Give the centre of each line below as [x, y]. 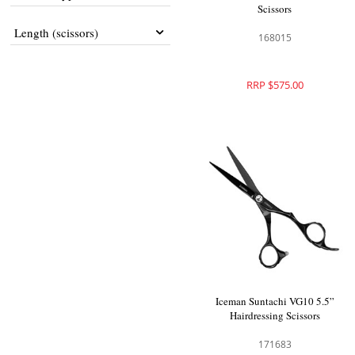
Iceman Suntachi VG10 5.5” [275, 301]
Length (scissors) [57, 32]
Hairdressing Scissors [275, 315]
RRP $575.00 [275, 84]
